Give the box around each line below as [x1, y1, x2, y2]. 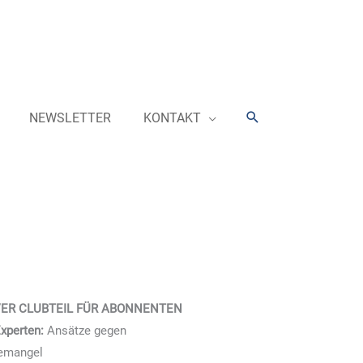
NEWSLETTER [28, 110, 111, 126]
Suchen [243, 108, 297, 127]
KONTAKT [143, 110, 201, 126]
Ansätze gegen [46, 323, 126, 339]
